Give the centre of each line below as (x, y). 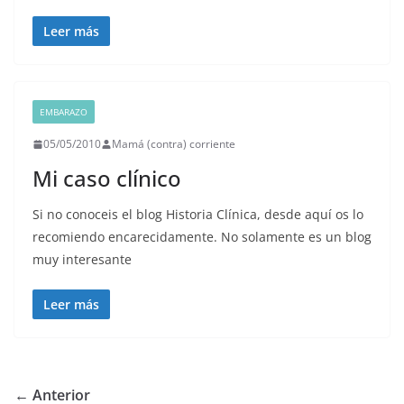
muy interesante (82, 260)
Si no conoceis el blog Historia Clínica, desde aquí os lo (198, 215)
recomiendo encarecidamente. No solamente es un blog (202, 237)
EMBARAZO (64, 112)
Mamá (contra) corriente (174, 144)
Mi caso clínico (107, 179)
